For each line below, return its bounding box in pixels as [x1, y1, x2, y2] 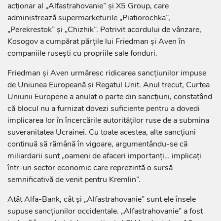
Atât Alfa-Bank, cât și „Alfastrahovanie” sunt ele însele [7, 194, 196, 205]
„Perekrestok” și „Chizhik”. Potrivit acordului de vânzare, [7, 24, 201, 36]
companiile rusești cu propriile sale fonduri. [7, 48, 157, 59]
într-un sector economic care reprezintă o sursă [7, 162, 173, 174]
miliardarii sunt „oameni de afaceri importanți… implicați [7, 150, 201, 162]
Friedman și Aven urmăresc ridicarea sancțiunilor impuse [7, 68, 206, 79]
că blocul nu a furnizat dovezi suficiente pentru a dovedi [7, 103, 200, 114]
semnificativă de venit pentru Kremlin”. [7, 174, 141, 185]
